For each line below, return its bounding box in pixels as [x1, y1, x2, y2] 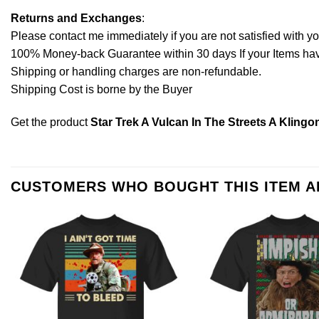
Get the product [11, 115, 90, 128]
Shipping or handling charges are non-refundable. [11, 65, 261, 78]
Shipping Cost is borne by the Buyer [11, 83, 192, 95]
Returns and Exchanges [11, 11, 142, 24]
